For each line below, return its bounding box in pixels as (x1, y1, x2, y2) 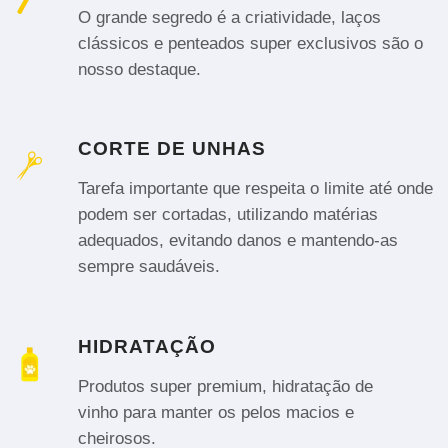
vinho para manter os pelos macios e (78, 402, 354, 422)
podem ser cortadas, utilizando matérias (78, 205, 378, 224)
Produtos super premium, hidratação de (78, 376, 373, 396)
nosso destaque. (78, 59, 201, 79)
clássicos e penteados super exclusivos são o (78, 33, 423, 53)
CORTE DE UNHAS (78, 138, 266, 159)
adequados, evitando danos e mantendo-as (78, 231, 398, 250)
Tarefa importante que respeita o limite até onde (78, 179, 433, 198)
